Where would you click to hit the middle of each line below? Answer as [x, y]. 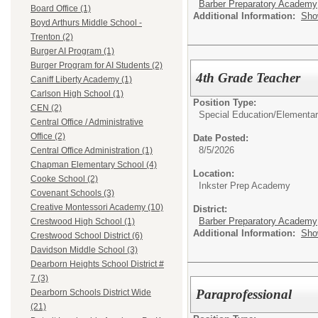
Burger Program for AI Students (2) [97, 66]
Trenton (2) [52, 37]
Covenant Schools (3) [72, 193]
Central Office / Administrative [87, 122]
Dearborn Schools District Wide [91, 293]
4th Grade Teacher [248, 77]
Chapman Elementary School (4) [94, 165]
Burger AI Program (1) [72, 51]
